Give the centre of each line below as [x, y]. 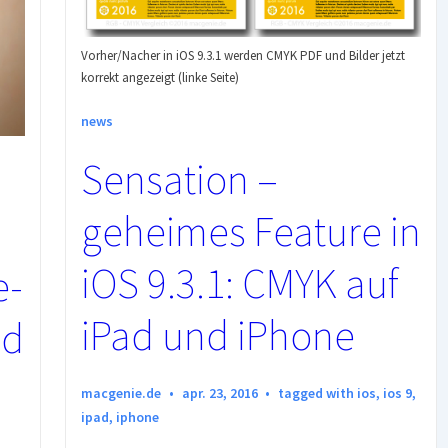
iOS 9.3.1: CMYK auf [240, 282]
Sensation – [179, 178]
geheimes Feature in [251, 230]
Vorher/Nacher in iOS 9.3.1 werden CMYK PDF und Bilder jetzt [243, 55]
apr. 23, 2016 [219, 392]
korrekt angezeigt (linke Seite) [160, 77]
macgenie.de [121, 392]
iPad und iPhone [218, 334]
